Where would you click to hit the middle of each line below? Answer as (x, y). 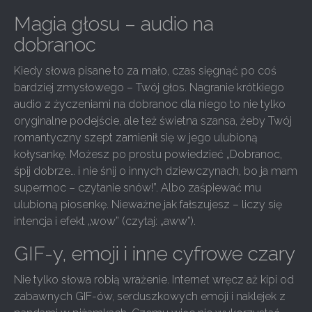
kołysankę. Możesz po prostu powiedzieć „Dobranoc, (148, 154)
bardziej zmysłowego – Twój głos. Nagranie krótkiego (149, 87)
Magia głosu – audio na (114, 24)
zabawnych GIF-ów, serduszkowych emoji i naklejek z (150, 296)
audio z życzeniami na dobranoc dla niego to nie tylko (150, 104)
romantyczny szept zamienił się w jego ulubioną (136, 138)
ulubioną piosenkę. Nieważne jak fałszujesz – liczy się (148, 204)
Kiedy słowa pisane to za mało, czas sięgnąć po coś (145, 71)
